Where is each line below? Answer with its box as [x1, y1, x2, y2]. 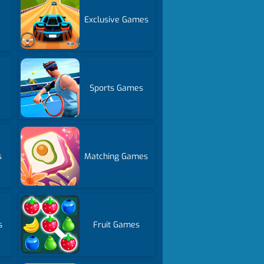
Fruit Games [93, 219, 140, 230]
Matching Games [84, 150, 148, 162]
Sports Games [89, 82, 143, 94]
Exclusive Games [84, 14, 148, 25]
